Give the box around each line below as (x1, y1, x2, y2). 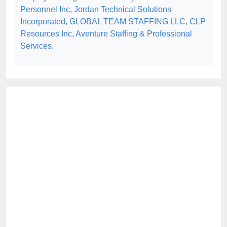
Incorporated (20, 17, 65, 26)
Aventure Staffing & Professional (75, 29, 192, 38)
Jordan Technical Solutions (74, 5, 171, 14)
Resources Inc (20, 29, 72, 38)
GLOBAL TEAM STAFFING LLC (69, 17, 185, 26)
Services (20, 42, 52, 50)
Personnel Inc (20, 5, 70, 14)
